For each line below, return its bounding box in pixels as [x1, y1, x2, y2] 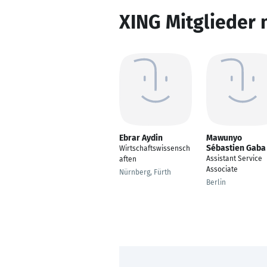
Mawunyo [206, 133, 242, 143]
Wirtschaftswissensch [119, 144, 190, 153]
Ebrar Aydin [119, 133, 163, 143]
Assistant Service [206, 154, 262, 163]
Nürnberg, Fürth [119, 168, 171, 176]
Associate [206, 165, 238, 173]
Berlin [206, 178, 226, 187]
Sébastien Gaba [206, 143, 266, 153]
